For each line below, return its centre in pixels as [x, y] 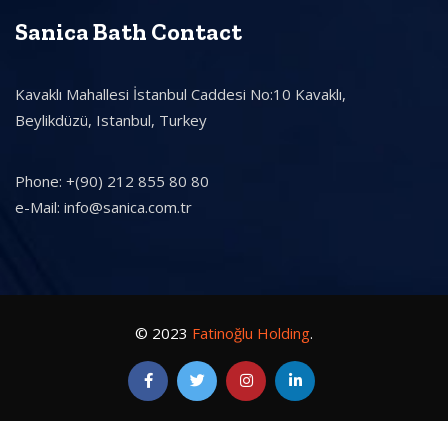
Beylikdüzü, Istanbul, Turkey [111, 119]
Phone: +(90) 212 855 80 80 [112, 180]
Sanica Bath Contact [128, 31]
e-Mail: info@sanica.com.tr [103, 206]
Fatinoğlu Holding [251, 332]
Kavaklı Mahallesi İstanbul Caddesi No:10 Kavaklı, [180, 93]
